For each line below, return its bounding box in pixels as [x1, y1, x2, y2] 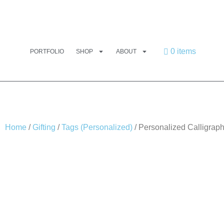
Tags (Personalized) [61, 123, 132, 131]
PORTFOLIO [30, 48, 64, 55]
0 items [170, 47, 196, 55]
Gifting [32, 123, 55, 131]
